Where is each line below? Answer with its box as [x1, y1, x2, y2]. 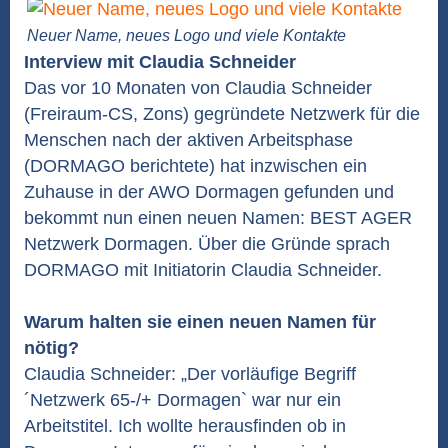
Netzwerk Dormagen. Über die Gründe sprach [24, 234, 390, 254]
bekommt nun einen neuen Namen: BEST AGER [24, 208, 412, 228]
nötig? [24, 338, 79, 358]
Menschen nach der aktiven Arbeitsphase [24, 130, 353, 150]
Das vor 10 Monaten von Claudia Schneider [24, 78, 372, 98]
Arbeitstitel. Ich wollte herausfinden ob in [24, 416, 346, 436]
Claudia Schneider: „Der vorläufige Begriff [24, 364, 356, 384]
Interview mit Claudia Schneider [24, 52, 296, 72]
